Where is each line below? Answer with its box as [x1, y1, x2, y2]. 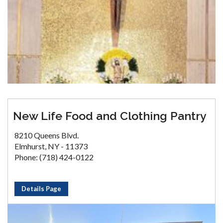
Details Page [21, 185, 61, 193]
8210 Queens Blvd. [14, 130, 79, 140]
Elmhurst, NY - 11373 [14, 141, 88, 151]
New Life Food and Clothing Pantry [13, 109, 207, 123]
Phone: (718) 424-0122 [14, 152, 94, 162]
